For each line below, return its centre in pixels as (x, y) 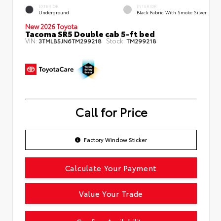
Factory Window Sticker (115, 140)
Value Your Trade (111, 194)
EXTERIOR (49, 6)
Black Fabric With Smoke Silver (172, 12)
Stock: (115, 40)
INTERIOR (147, 6)
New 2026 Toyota (51, 26)
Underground (54, 12)
